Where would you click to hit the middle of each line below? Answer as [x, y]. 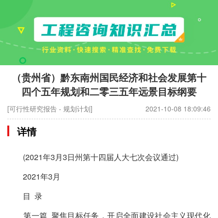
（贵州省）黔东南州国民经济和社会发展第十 [109, 77]
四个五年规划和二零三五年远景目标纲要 [109, 91]
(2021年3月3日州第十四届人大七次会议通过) [93, 157]
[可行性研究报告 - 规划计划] [50, 108]
